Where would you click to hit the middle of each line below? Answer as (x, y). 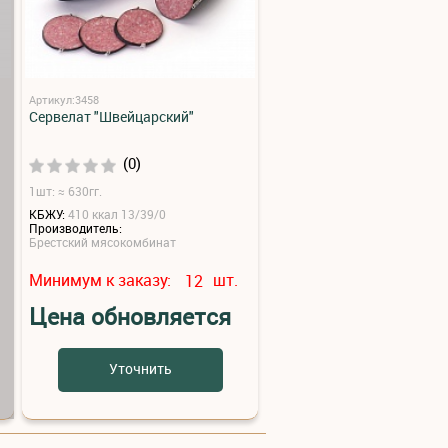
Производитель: (75, 227)
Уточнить (140, 369)
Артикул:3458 (64, 100)
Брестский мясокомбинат (102, 241)
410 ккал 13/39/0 (117, 214)
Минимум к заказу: (102, 279)
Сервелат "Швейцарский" (111, 117)
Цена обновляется (130, 317)
